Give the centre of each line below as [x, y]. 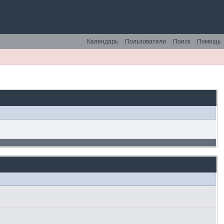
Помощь [209, 41]
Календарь [102, 41]
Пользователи [145, 41]
